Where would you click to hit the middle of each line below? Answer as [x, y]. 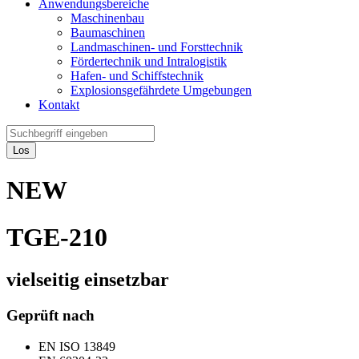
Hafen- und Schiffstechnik [137, 76]
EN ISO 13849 [77, 346]
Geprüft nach [50, 316]
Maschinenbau [107, 18]
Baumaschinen [108, 32]
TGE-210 [57, 237]
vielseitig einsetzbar [88, 280]
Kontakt [59, 105]
